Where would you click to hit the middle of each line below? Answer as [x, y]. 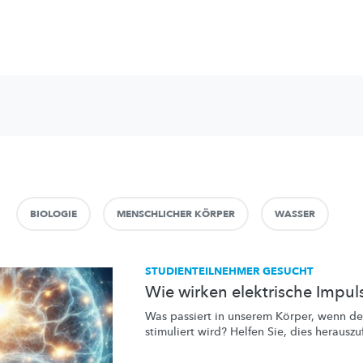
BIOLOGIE [53, 214]
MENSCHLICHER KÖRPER [176, 214]
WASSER [295, 214]
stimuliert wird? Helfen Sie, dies [230, 331]
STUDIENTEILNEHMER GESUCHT [229, 271]
